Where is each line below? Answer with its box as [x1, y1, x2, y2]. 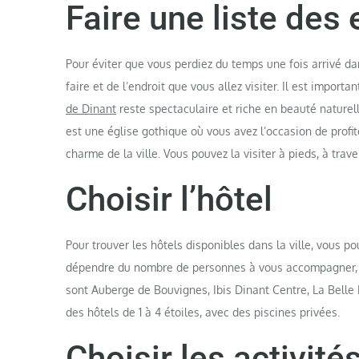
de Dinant [66, 101, 116, 115]
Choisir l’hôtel [66, 179, 272, 219]
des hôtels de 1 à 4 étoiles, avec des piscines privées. [66, 305, 340, 319]
